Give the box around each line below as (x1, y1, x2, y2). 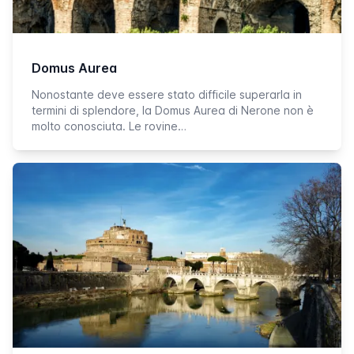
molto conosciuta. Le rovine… (32, 119, 186, 133)
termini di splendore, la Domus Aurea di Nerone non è (32, 104, 314, 117)
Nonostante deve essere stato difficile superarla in (32, 88, 302, 101)
